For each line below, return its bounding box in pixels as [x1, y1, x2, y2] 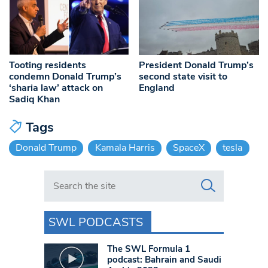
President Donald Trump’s [139, 59, 254, 72]
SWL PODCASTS [48, 214, 143, 231]
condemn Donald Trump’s [9, 70, 121, 84]
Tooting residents [9, 59, 86, 72]
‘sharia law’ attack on [9, 81, 103, 95]
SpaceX [172, 141, 205, 155]
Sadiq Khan [9, 93, 60, 106]
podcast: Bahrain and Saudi [107, 254, 221, 266]
